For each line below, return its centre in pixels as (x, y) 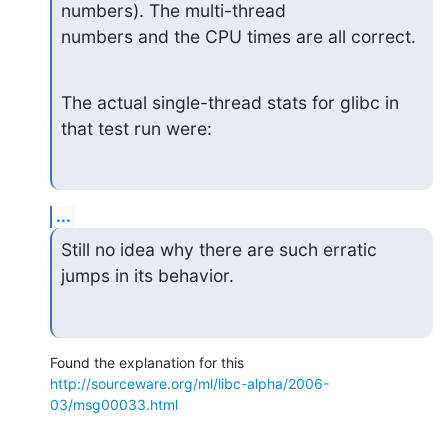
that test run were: (136, 128)
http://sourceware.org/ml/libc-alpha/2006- (189, 383)
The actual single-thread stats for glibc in (229, 102)
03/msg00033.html (114, 404)
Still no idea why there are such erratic (218, 249)
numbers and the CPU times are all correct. (238, 36)
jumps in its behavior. (147, 275)
